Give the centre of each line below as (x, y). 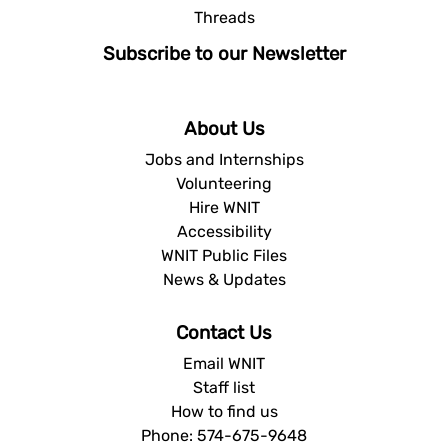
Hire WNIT (224, 207)
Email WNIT (224, 363)
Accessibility (224, 231)
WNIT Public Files (224, 255)
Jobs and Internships (224, 159)
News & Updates (224, 279)
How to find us (224, 411)
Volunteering (224, 183)
